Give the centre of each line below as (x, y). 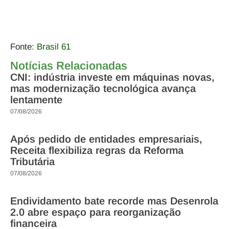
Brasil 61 (54, 47)
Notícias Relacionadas (69, 66)
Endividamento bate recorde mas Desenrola (114, 201)
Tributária (32, 162)
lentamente (36, 100)
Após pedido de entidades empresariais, (106, 139)
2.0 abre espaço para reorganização (96, 212)
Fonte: (24, 47)
